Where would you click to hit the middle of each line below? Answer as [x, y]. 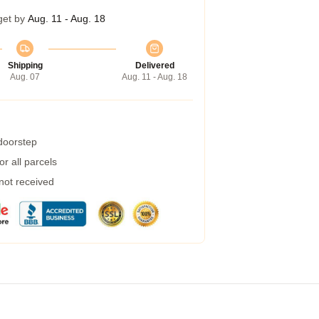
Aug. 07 [25, 77]
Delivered [155, 66]
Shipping [25, 66]
